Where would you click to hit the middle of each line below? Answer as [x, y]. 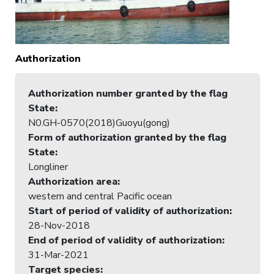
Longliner [48, 167]
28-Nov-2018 [59, 225]
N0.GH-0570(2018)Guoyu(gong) [99, 123]
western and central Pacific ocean [100, 196]
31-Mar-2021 [58, 255]
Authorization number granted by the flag [128, 93]
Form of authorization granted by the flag [127, 137]
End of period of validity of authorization [125, 240]
